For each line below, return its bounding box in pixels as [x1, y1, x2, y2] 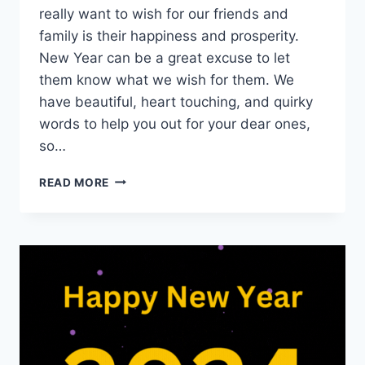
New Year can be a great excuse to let [39, 49, 290, 66]
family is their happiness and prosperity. [39, 27, 299, 44]
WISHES [108, 240, 156, 253]
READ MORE [39, 175, 110, 189]
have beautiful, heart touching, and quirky [39, 93, 313, 110]
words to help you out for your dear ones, [39, 115, 310, 132]
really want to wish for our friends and [39, 5, 288, 22]
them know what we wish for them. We [39, 71, 294, 88]
